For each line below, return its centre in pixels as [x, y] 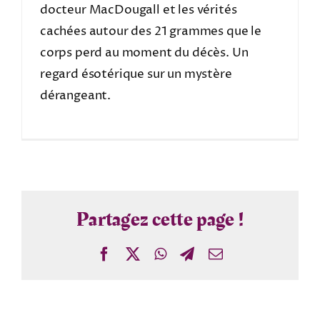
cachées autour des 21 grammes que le [150, 31]
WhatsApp [196, 253]
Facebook [138, 253]
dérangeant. [75, 95]
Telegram [221, 253]
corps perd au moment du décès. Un [144, 52]
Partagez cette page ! [160, 219]
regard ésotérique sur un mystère [136, 74]
